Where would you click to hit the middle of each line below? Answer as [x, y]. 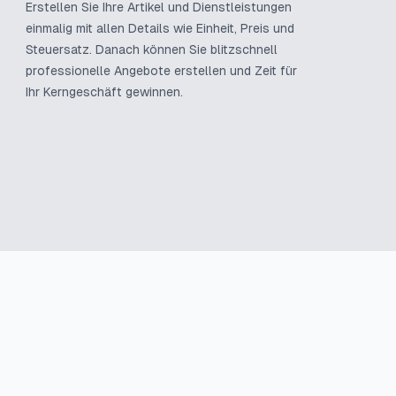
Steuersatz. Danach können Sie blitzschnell [152, 49]
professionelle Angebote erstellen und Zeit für [162, 71]
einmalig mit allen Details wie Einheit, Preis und [160, 28]
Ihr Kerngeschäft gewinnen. [105, 92]
